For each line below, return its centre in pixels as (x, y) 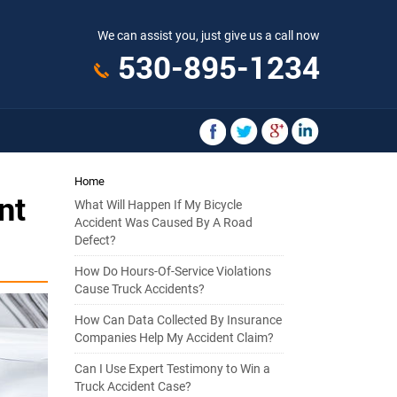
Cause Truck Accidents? (139, 289)
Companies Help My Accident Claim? (174, 338)
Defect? (95, 240)
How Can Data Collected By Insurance (178, 320)
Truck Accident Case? (132, 386)
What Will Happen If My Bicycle (158, 205)
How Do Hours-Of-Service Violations (172, 271)
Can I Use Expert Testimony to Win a (172, 369)
